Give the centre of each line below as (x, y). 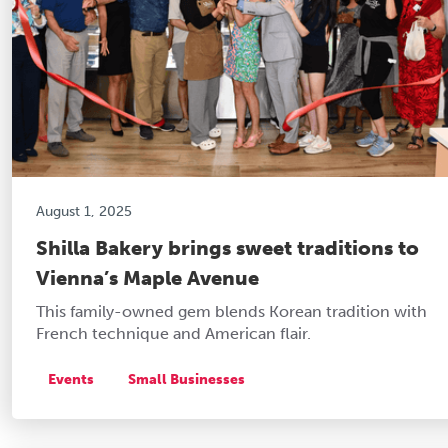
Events (71, 379)
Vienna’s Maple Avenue (147, 277)
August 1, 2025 (84, 211)
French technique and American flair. (173, 333)
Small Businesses (186, 379)
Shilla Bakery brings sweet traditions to (227, 247)
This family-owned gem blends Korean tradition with (231, 311)
